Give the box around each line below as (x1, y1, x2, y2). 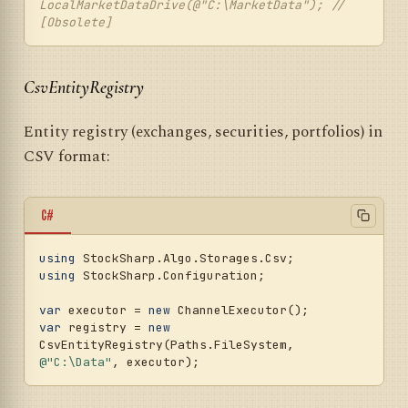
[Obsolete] (39, 15, 112, 31)
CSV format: (24, 145, 110, 169)
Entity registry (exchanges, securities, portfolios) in (24, 120, 382, 145)
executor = (61, 301, 148, 318)
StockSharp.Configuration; (76, 267, 265, 283)
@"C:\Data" (39, 353, 112, 370)
